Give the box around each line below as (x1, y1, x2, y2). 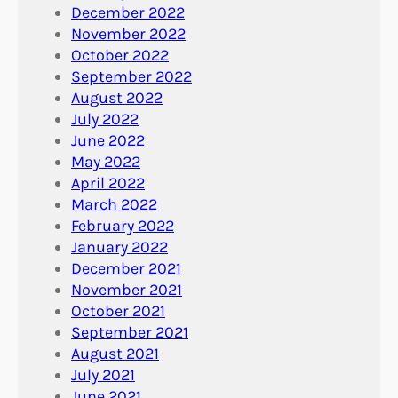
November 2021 (71, 279, 182, 299)
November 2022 (71, 23, 186, 44)
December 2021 (71, 258, 181, 278)
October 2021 (71, 300, 165, 321)
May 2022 (71, 151, 140, 171)
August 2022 (71, 87, 163, 107)
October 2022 (71, 44, 169, 65)
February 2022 (71, 215, 174, 235)
